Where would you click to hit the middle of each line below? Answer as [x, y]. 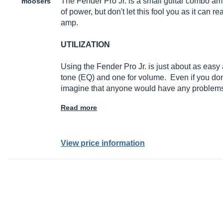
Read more [79, 108]
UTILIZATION [85, 45]
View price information [103, 143]
